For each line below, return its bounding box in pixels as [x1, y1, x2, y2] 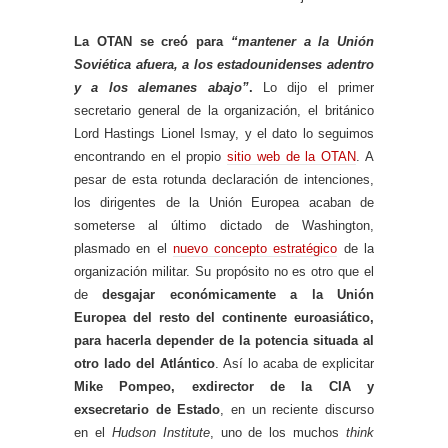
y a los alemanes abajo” [74, 79, 249, 95]
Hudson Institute [111, 424, 210, 440]
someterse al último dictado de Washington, [74, 217, 374, 233]
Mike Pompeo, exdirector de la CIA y [74, 378, 374, 394]
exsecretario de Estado [74, 401, 221, 417]
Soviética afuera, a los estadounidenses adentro [74, 56, 374, 72]
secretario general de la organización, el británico [74, 102, 374, 118]
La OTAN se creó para [74, 33, 231, 49]
